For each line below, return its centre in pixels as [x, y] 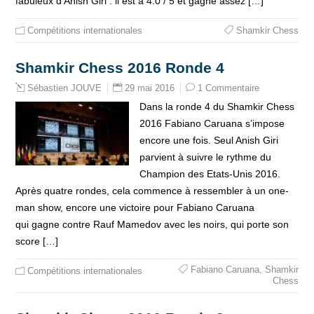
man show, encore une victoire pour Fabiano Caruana [135, 207]
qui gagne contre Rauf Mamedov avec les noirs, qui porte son [152, 224]
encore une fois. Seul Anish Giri [209, 140]
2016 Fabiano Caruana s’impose [212, 123]
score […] [37, 241]
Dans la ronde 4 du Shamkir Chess [217, 107]
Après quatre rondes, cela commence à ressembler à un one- [152, 191]
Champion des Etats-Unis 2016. [210, 174]
